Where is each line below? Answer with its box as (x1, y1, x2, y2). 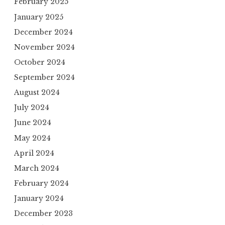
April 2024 (14, 148, 54, 158)
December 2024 (14, 27, 73, 37)
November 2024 (14, 42, 75, 52)
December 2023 (14, 209, 73, 218)
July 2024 (14, 103, 49, 113)
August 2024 (14, 88, 60, 97)
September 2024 (14, 73, 75, 82)
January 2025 (14, 12, 63, 22)
